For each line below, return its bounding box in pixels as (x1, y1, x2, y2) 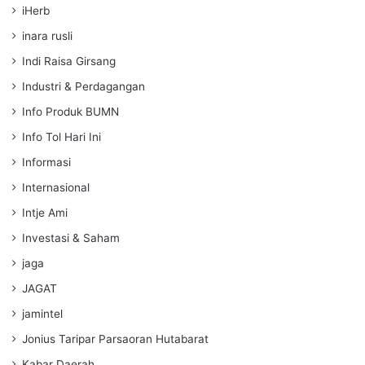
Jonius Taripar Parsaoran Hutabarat (22, 332, 209, 345)
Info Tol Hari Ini (22, 130, 101, 143)
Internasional (22, 180, 90, 194)
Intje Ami (22, 205, 68, 219)
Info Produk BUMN (22, 104, 119, 118)
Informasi (22, 155, 71, 169)
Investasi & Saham (22, 231, 120, 244)
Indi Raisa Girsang (22, 54, 116, 68)
